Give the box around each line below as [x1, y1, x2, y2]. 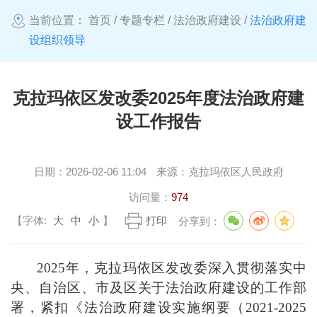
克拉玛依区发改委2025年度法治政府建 [13, 88, 304, 108]
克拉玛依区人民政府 [188, 166, 284, 178]
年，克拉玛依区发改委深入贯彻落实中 [65, 260, 306, 275]
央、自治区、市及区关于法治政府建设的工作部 [11, 279, 306, 295]
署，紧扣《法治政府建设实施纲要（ [11, 299, 246, 315]
